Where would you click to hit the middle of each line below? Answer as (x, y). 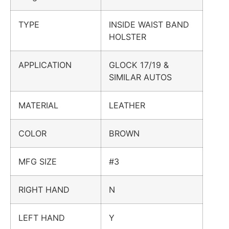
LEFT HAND (47, 217)
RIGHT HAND (49, 189)
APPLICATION (50, 65)
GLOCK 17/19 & (139, 65)
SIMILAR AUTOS (140, 77)
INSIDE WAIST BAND (149, 24)
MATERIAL (43, 105)
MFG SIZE (43, 161)
